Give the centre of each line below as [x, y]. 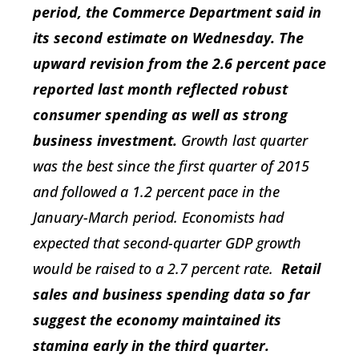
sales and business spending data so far [171, 294]
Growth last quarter [242, 141]
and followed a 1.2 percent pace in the [156, 192]
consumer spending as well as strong [160, 115]
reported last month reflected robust [160, 89]
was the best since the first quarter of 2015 [171, 166]
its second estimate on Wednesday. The [168, 38]
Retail [301, 269]
